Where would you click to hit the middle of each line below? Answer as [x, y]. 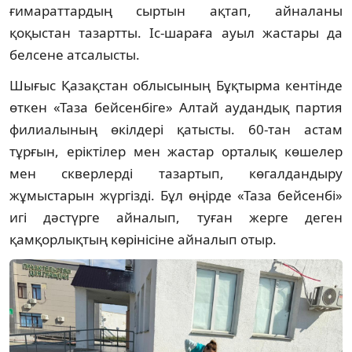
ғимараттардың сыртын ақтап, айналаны [176, 11]
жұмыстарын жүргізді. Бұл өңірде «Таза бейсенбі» [176, 196]
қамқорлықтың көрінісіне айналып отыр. [143, 240]
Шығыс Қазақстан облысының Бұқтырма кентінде [176, 86]
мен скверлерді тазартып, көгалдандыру [176, 174]
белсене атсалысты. [75, 55]
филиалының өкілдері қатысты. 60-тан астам [176, 130]
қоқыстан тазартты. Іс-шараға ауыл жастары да [176, 33]
